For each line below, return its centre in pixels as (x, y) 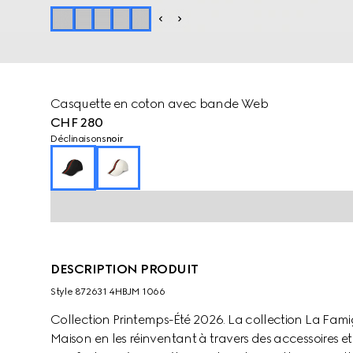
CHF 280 (77, 123)
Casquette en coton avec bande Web (159, 104)
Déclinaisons (78, 139)
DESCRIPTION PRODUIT (124, 269)
